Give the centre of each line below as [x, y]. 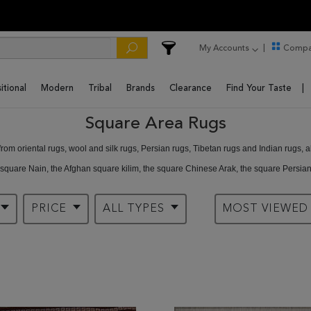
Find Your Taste [259, 89]
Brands [141, 89]
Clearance [191, 89]
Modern [57, 89]
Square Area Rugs [155, 124]
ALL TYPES [135, 209]
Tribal [100, 89]
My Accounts [224, 48]
